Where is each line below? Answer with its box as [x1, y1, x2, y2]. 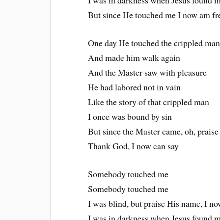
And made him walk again [88, 52, 181, 64]
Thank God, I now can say [88, 140, 179, 152]
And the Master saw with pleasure [88, 66, 207, 79]
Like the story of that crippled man [88, 96, 210, 108]
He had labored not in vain [88, 81, 181, 93]
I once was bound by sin [88, 110, 172, 123]
